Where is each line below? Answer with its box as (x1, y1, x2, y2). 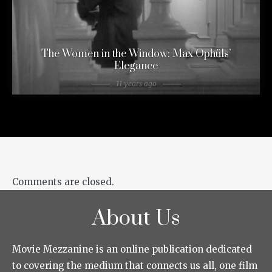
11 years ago (115, 79, 157, 89)
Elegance (114, 59, 158, 73)
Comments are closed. (12, 176, 114, 188)
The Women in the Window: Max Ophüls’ (41, 47, 231, 61)
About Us (92, 205, 180, 233)
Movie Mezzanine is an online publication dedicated (12, 243, 252, 256)
